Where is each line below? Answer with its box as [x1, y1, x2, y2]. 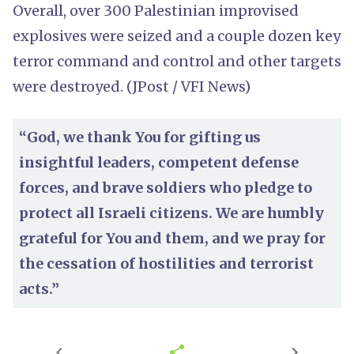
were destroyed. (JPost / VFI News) [13, 77, 250, 96]
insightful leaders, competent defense [19, 153, 299, 171]
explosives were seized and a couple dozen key [13, 26, 341, 45]
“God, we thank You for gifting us [19, 127, 261, 146]
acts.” [19, 279, 59, 298]
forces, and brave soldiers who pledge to [19, 178, 312, 197]
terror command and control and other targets [13, 51, 341, 70]
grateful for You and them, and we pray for [19, 228, 326, 247]
